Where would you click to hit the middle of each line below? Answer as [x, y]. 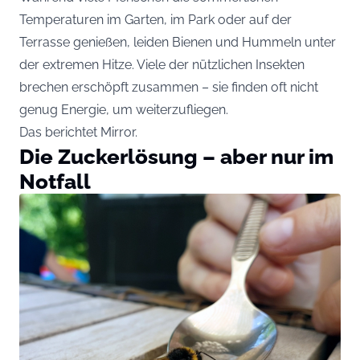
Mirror [118, 133]
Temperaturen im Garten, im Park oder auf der [155, 20]
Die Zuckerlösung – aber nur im [176, 157]
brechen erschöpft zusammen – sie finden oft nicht [169, 88]
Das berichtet [60, 133]
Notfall [55, 182]
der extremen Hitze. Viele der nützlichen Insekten [162, 65]
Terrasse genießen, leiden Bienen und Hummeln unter [178, 43]
